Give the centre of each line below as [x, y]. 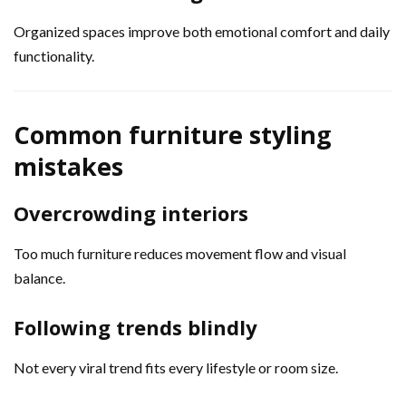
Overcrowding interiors [131, 213]
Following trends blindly [135, 327]
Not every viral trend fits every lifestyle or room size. [176, 367]
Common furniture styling [173, 134]
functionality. [54, 55]
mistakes [68, 166]
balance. [39, 277]
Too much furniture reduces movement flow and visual [180, 253]
